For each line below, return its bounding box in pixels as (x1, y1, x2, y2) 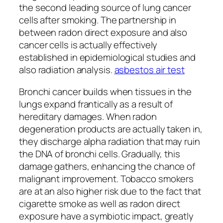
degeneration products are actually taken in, (19, 122, 203, 135)
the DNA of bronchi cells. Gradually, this (19, 147, 180, 160)
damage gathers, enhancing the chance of (19, 159, 196, 173)
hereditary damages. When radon (19, 110, 157, 123)
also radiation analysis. (19, 63, 114, 77)
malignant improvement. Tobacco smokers (19, 172, 194, 185)
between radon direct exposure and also (19, 26, 188, 39)
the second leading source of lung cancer (19, 1, 191, 14)
